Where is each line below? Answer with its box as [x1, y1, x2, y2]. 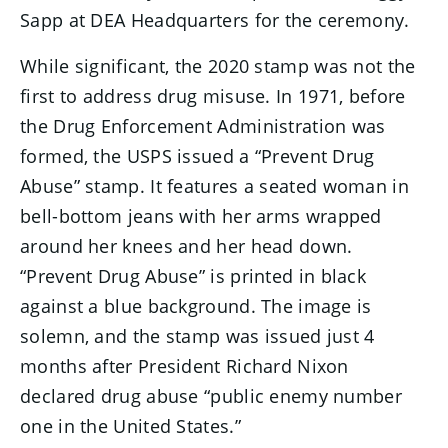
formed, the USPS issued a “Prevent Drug [20, 144, 375, 168]
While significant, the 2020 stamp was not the [20, 54, 416, 78]
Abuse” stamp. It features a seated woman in [20, 174, 409, 198]
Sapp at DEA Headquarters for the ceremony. [20, 8, 410, 32]
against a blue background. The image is [20, 294, 372, 318]
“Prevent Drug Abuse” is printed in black [20, 264, 366, 288]
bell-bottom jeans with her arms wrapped [20, 204, 382, 228]
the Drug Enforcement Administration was [20, 114, 386, 138]
